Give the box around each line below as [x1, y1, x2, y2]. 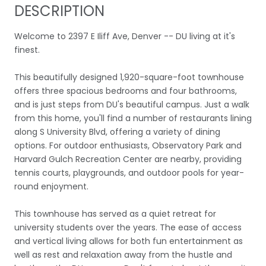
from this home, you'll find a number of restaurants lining [14, 112, 252, 124]
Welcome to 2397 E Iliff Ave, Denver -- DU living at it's [14, 30, 235, 42]
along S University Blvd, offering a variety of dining [14, 125, 220, 138]
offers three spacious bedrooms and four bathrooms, [14, 84, 237, 97]
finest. [14, 43, 40, 56]
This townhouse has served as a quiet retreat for [14, 207, 216, 220]
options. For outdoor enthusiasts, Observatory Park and [14, 139, 242, 151]
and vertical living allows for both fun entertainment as [14, 235, 243, 247]
